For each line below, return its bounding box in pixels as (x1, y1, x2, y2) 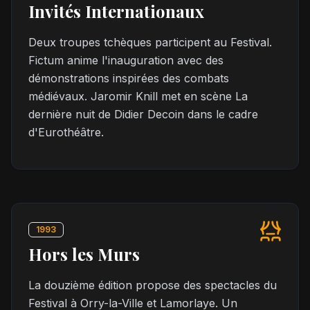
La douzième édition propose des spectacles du (28, 278, 277, 292)
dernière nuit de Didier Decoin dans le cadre (28, 107, 258, 121)
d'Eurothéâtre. (28, 125, 104, 139)
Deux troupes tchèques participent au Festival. (28, 35, 272, 49)
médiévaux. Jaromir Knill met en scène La (28, 89, 248, 103)
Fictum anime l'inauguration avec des (28, 53, 224, 67)
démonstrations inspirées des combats (28, 71, 229, 85)
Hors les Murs (28, 243, 140, 265)
